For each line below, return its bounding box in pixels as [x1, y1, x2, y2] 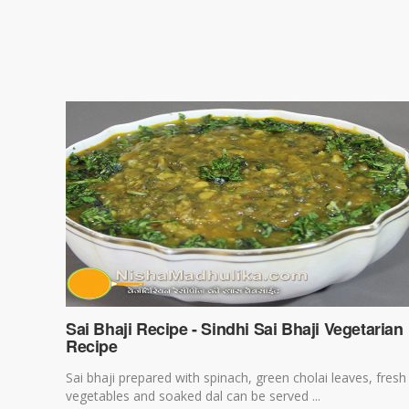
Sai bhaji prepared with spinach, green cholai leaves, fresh [66, 369, 406, 386]
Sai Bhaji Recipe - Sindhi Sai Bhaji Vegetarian [66, 317, 404, 341]
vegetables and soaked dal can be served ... [66, 387, 320, 404]
